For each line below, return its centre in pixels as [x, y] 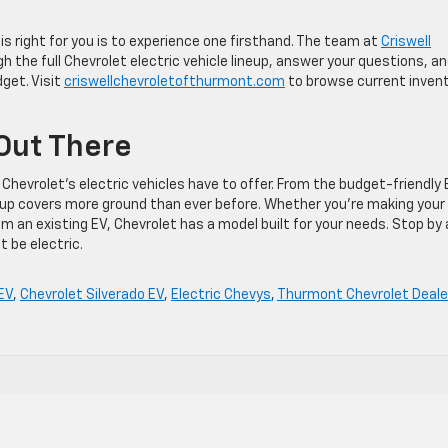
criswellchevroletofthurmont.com [174, 81]
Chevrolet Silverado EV [92, 294]
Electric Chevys [221, 294]
